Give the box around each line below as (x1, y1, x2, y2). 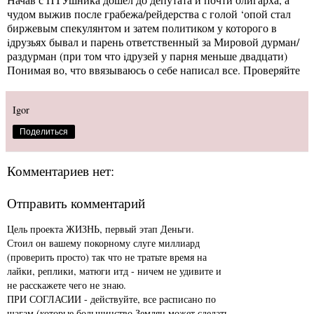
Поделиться (20, 126, 68, 137)
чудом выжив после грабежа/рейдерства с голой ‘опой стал (7, 6, 291, 21)
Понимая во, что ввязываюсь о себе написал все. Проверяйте (7, 62, 300, 77)
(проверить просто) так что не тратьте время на (7, 250, 207, 264)
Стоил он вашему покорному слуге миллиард (7, 235, 200, 250)
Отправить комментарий (7, 194, 145, 212)
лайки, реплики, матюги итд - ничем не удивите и (7, 264, 221, 278)
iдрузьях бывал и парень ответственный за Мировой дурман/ (7, 34, 299, 49)
